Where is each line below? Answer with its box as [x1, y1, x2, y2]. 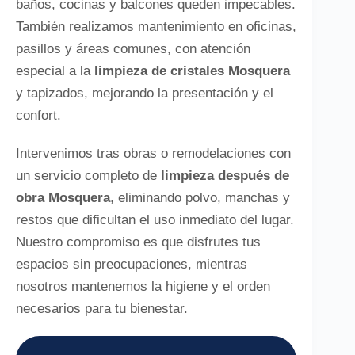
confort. [16, 108, 61, 123]
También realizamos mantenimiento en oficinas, [16, 19, 296, 34]
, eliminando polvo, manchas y [110, 190, 290, 205]
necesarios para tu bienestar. [16, 301, 188, 316]
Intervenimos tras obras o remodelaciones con [16, 146, 291, 161]
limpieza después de [161, 168, 289, 183]
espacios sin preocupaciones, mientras [16, 257, 247, 272]
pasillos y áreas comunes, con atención [16, 41, 250, 56]
